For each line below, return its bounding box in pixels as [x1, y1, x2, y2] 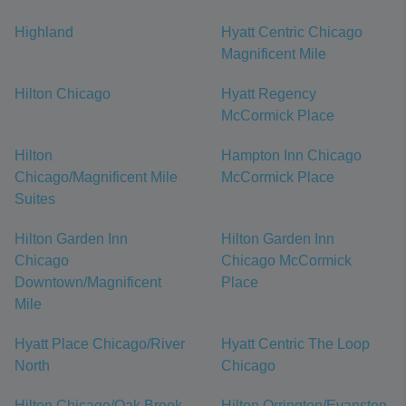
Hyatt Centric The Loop [221, 336, 370, 352]
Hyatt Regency [221, 86, 316, 101]
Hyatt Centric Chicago [221, 24, 362, 40]
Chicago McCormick [221, 253, 352, 268]
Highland [14, 24, 73, 40]
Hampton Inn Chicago [221, 148, 362, 163]
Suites [14, 191, 55, 207]
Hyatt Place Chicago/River [14, 336, 185, 352]
